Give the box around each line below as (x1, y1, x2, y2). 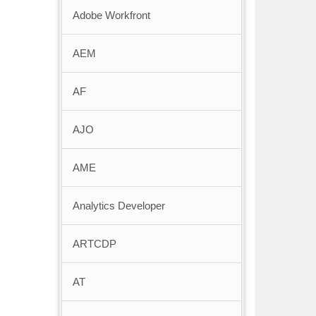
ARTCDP (72, 238, 116, 250)
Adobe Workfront (72, 9, 150, 22)
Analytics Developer (72, 200, 165, 212)
